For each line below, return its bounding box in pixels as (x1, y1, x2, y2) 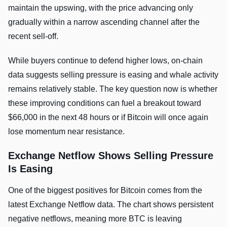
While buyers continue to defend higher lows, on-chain (8, 56, 203, 65)
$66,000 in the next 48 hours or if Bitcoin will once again (8, 112, 208, 122)
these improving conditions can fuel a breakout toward (8, 98, 201, 107)
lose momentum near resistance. (8, 127, 125, 136)
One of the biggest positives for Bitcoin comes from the (8, 185, 202, 195)
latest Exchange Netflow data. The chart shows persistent (8, 200, 213, 209)
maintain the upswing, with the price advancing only (8, 3, 193, 12)
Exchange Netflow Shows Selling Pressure (8, 149, 213, 161)
